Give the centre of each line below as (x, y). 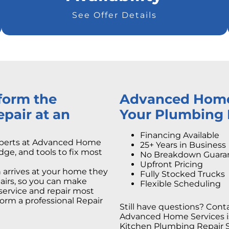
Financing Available (180, 135)
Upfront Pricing (171, 164)
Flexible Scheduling (180, 184)
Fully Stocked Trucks (182, 174)
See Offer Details (114, 15)
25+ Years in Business (183, 145)
